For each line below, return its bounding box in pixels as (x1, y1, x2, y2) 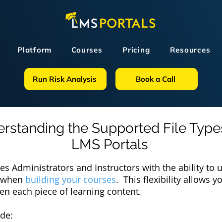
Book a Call (136, 74, 175, 84)
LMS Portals (71, 136, 148, 153)
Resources (169, 45, 211, 55)
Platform (17, 45, 52, 55)
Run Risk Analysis (32, 74, 97, 84)
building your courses (25, 173, 116, 185)
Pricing (122, 45, 150, 55)
